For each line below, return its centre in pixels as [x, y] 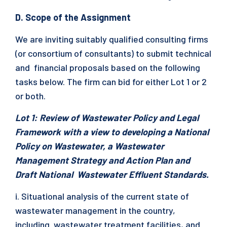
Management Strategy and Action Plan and [103, 160]
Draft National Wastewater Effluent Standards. [113, 174]
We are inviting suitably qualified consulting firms [112, 39]
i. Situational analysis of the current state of [102, 196]
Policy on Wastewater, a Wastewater [90, 146]
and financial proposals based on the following [108, 67]
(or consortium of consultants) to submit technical [113, 53]
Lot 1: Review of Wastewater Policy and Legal [107, 118]
